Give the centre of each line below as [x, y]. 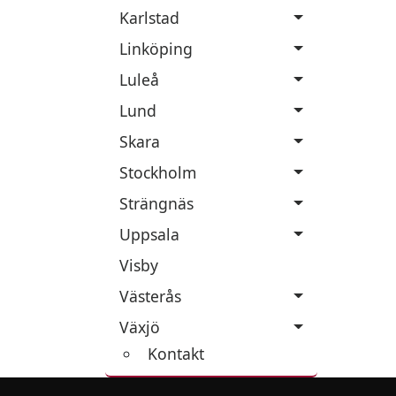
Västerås [150, 296]
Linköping [156, 49]
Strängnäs [156, 203]
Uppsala [149, 234]
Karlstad [149, 18]
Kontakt [176, 354]
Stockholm [158, 172]
